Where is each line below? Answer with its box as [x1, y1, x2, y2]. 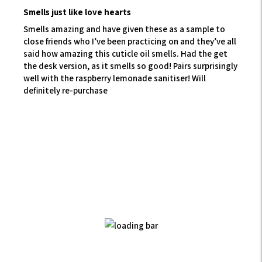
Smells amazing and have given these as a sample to [23, 23, 225, 35]
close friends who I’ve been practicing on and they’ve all [23, 36, 236, 47]
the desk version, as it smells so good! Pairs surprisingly [23, 60, 237, 71]
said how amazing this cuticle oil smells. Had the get [23, 48, 227, 59]
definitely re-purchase [23, 85, 108, 96]
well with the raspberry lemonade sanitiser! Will [23, 73, 206, 84]
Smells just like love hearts [23, 6, 131, 18]
